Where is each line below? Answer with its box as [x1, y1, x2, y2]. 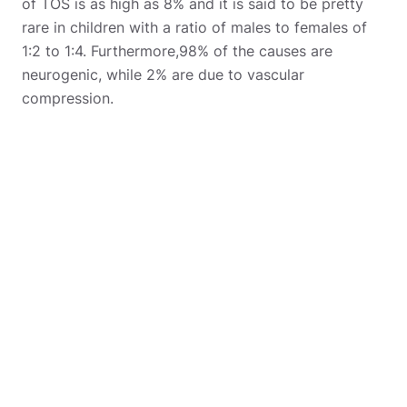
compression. [22, 89, 114, 108]
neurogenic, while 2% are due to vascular [22, 65, 304, 84]
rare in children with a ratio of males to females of [22, 18, 367, 37]
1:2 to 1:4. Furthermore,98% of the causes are [22, 42, 333, 61]
